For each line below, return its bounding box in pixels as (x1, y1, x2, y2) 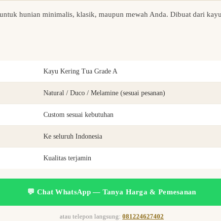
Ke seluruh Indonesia (43, 133, 102, 141)
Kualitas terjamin (43, 154, 91, 162)
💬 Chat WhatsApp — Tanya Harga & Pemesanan (27, 188, 196, 196)
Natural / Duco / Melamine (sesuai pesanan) (43, 89, 165, 97)
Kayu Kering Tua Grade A (43, 68, 117, 75)
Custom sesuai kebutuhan (43, 111, 113, 119)
